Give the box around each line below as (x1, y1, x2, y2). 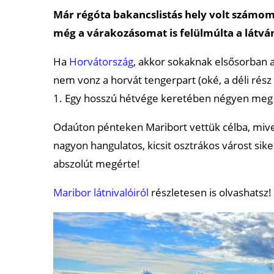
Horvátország (69, 54, 133, 68)
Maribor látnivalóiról (53, 185, 149, 199)
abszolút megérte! (53, 157, 140, 171)
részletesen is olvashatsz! (149, 185, 272, 199)
